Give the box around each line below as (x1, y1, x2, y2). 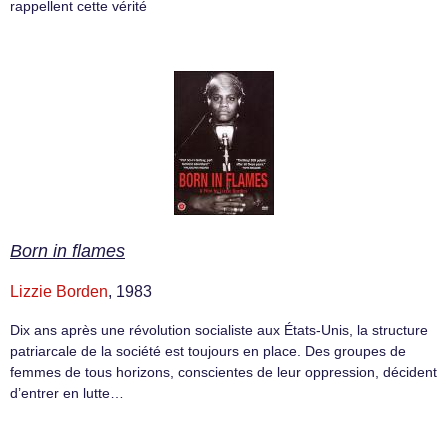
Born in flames (10, 241, 125, 262)
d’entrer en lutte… (10, 385, 124, 402)
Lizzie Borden (10, 283, 108, 301)
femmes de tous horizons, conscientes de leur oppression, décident (10, 364, 437, 381)
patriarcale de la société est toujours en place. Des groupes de (10, 343, 406, 360)
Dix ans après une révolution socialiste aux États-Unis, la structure (10, 322, 428, 339)
